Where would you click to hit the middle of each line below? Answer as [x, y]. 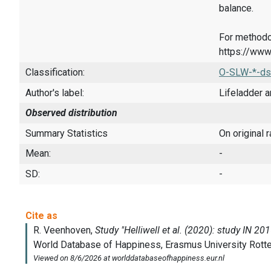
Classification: [55, 73]
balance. [236, 8]
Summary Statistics [67, 133]
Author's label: [55, 93]
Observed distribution [71, 113]
